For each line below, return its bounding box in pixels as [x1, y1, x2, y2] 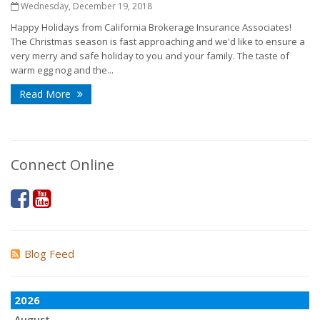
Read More [19, 87, 74, 101]
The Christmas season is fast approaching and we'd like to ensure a [11, 35, 305, 48]
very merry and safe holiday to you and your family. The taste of [11, 49, 289, 62]
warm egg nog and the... [11, 64, 114, 76]
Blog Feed [24, 246, 74, 261]
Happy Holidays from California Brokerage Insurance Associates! [11, 21, 291, 34]
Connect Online [11, 155, 114, 174]
